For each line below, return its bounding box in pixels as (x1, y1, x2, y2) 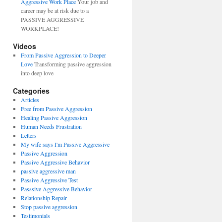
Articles (20, 96, 39, 104)
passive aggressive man (20, 167, 76, 175)
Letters (20, 131, 37, 139)
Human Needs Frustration (20, 122, 82, 130)
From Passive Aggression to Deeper (20, 51, 106, 59)
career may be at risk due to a (20, 6, 89, 14)
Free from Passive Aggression (20, 105, 92, 112)
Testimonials (20, 212, 50, 220)
